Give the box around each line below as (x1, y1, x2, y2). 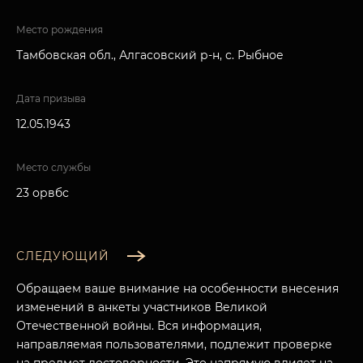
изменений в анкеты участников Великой (16, 300, 267, 315)
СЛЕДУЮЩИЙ (16, 249, 109, 263)
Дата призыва (16, 92, 86, 105)
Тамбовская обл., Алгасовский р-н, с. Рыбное (16, 48, 284, 62)
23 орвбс (16, 186, 69, 200)
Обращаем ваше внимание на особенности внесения (16, 281, 339, 297)
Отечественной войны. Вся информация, (16, 318, 262, 334)
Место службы (16, 161, 91, 173)
